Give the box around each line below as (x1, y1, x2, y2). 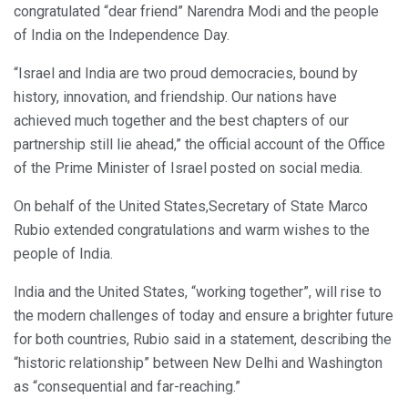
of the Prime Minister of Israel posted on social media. (14, 158, 362, 177)
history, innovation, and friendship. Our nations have (14, 87, 337, 106)
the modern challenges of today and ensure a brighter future (14, 306, 393, 324)
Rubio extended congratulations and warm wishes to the (14, 220, 370, 239)
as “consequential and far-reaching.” (14, 377, 240, 395)
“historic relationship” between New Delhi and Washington (14, 353, 382, 372)
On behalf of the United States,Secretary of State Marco (14, 197, 368, 215)
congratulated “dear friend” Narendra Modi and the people (14, 2, 379, 20)
